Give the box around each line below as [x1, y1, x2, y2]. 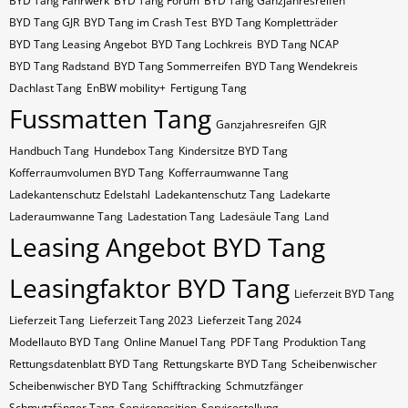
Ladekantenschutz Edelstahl [9, 187, 150, 202]
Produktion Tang [283, 334, 366, 350]
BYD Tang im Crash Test [84, 15, 207, 30]
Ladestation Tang [127, 209, 215, 224]
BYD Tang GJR [9, 15, 79, 30]
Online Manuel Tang [124, 334, 226, 350]
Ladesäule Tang [219, 209, 300, 224]
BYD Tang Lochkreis [151, 36, 252, 52]
